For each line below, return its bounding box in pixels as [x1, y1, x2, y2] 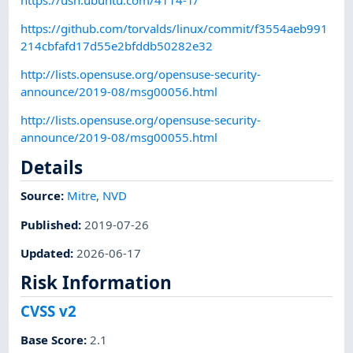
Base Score [20, 332, 84, 348]
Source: [20, 188, 68, 204]
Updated [20, 244, 71, 261]
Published [20, 216, 79, 232]
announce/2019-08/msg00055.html [20, 129, 218, 146]
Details [20, 154, 84, 180]
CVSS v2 [20, 300, 77, 321]
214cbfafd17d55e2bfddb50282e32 [20, 37, 214, 54]
